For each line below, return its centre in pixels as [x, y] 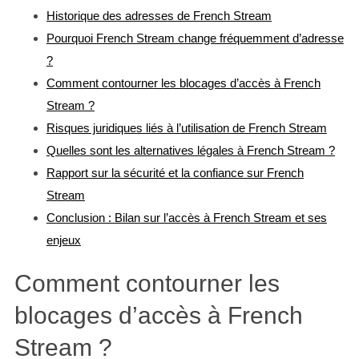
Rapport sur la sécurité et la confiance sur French [175, 173]
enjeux [63, 240]
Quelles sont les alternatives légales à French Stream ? [190, 151]
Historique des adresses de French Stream [159, 16]
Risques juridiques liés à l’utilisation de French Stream [186, 128]
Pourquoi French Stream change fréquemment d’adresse [195, 38]
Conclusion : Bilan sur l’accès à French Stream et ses [186, 218]
